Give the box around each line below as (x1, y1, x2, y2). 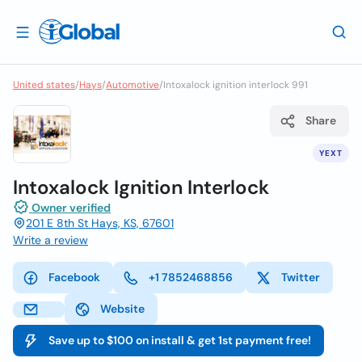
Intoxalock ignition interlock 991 (163, 78, 308, 91)
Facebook (48, 270, 100, 284)
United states (13, 78, 75, 91)
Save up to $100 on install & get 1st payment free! (48, 333, 311, 347)
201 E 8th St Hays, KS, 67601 (26, 216, 174, 230)
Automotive (106, 78, 159, 91)
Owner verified (29, 200, 111, 215)
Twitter (281, 270, 320, 284)
